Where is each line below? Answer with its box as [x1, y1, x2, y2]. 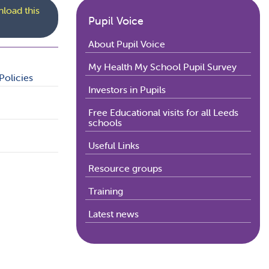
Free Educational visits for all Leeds [88, 106, 238, 119]
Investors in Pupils [88, 83, 166, 96]
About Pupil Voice [88, 38, 165, 50]
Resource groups [88, 162, 162, 175]
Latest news [88, 208, 139, 220]
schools [88, 116, 122, 129]
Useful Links [88, 139, 139, 152]
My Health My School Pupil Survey [88, 61, 237, 73]
